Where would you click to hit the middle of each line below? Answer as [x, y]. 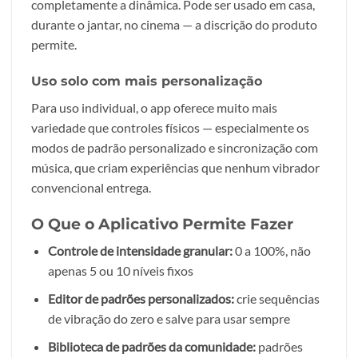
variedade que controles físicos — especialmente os [170, 128]
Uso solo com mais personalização [147, 82]
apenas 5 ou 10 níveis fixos [120, 271]
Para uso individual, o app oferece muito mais [154, 108]
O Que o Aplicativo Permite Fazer [162, 223]
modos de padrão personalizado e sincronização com [175, 148]
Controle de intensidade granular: [140, 251]
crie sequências [276, 299]
